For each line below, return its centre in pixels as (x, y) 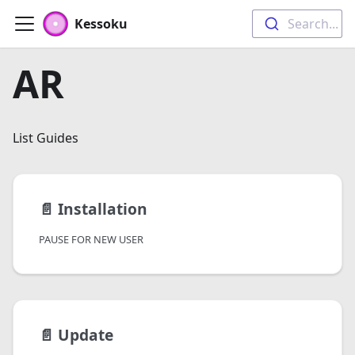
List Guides (46, 138)
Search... (313, 24)
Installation (103, 209)
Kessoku (101, 24)
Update (86, 335)
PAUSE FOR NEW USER (91, 239)
